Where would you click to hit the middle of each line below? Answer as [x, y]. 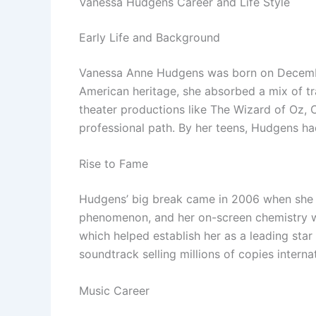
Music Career [114, 290]
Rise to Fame [114, 164]
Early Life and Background [150, 37]
